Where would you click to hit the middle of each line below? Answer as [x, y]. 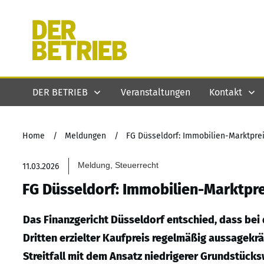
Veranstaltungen [156, 92]
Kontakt [226, 92]
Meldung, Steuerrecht [118, 165]
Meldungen [85, 136]
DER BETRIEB [60, 92]
